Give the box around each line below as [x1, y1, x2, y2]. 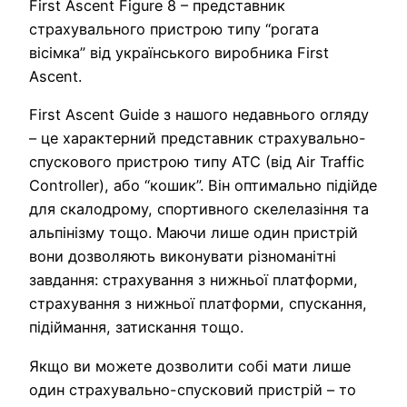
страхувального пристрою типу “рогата [29, 19, 319, 38]
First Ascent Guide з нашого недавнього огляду [29, 105, 369, 124]
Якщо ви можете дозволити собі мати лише [29, 356, 351, 375]
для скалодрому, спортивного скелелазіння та [29, 200, 369, 219]
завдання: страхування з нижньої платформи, [29, 271, 358, 290]
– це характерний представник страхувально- [29, 129, 366, 148]
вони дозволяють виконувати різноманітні [29, 247, 336, 266]
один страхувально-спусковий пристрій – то [29, 380, 356, 399]
